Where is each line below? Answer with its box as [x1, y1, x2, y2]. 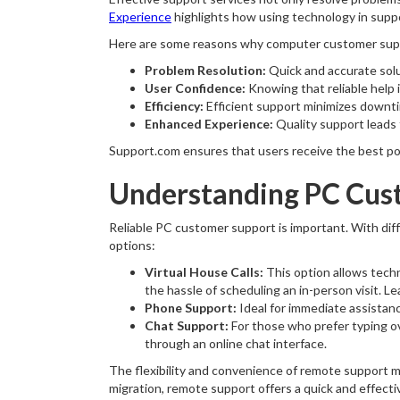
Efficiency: [145, 98, 204, 113]
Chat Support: [145, 318, 229, 333]
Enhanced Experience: [145, 116, 276, 131]
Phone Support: [145, 300, 239, 315]
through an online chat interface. [145, 336, 327, 351]
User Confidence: [145, 80, 246, 96]
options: [109, 237, 155, 253]
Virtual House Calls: [145, 264, 263, 279]
